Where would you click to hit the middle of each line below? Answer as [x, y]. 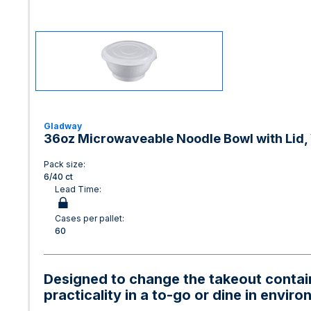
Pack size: [65, 164]
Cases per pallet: [90, 218]
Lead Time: [78, 189]
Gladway [63, 126]
